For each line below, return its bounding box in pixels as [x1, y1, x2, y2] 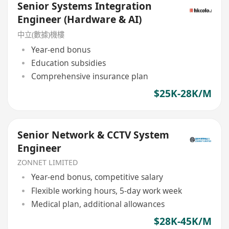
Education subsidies [31, 57, 106, 68]
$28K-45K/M [153, 214, 212, 228]
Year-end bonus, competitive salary [31, 171, 163, 183]
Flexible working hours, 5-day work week [31, 185, 182, 196]
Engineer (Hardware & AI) [17, 13, 142, 27]
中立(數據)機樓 [17, 29, 65, 39]
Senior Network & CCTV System [17, 128, 170, 142]
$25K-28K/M [153, 87, 212, 101]
